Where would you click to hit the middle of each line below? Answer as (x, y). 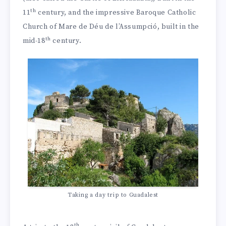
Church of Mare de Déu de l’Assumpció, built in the (111, 26)
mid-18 (34, 41)
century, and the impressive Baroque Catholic (116, 12)
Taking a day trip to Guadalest (113, 195)
